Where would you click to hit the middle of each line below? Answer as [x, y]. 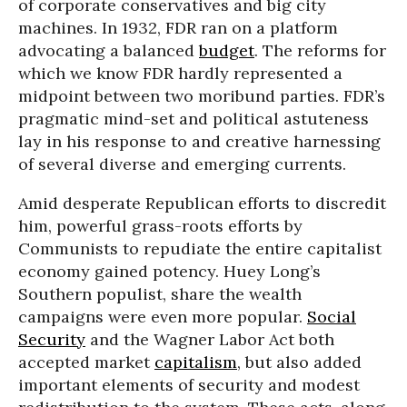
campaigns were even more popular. [163, 317]
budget [227, 50]
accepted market [86, 362]
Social [332, 317]
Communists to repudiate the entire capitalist [200, 248]
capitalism [196, 362]
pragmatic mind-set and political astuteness [194, 119]
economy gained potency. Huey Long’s [169, 271]
